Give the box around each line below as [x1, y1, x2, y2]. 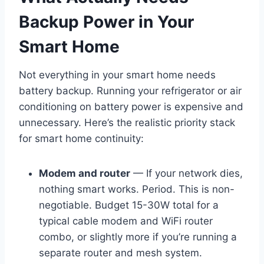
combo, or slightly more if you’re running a [39, 231, 237, 243]
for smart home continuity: [19, 133, 144, 145]
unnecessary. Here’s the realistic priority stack [19, 117, 235, 129]
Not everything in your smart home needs [19, 69, 216, 81]
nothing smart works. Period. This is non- [39, 183, 235, 196]
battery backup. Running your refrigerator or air [19, 85, 242, 97]
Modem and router [39, 167, 130, 180]
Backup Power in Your [19, 12, 194, 32]
